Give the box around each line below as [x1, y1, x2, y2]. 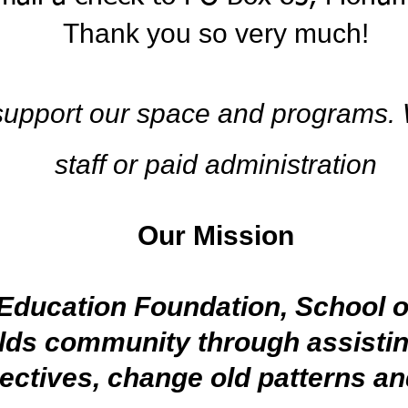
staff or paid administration [55, 149, 377, 179]
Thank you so [63, 18, 228, 48]
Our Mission [138, 220, 294, 250]
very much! [228, 18, 369, 48]
